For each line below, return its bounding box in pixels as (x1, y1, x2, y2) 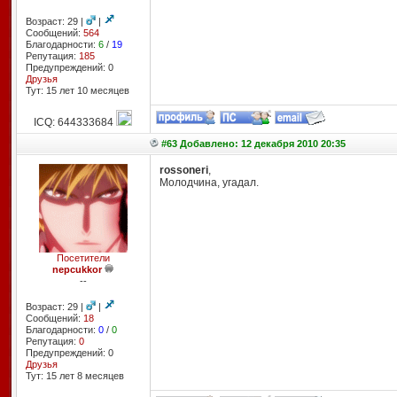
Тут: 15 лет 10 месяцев (25, 85, 129, 96)
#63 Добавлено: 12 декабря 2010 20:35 (160, 138, 346, 149)
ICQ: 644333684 (34, 116, 116, 128)
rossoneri (159, 164, 208, 176)
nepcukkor (52, 264, 102, 275)
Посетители (56, 253, 110, 263)
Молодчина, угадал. (159, 176, 259, 189)
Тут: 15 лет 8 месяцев (25, 370, 124, 381)
